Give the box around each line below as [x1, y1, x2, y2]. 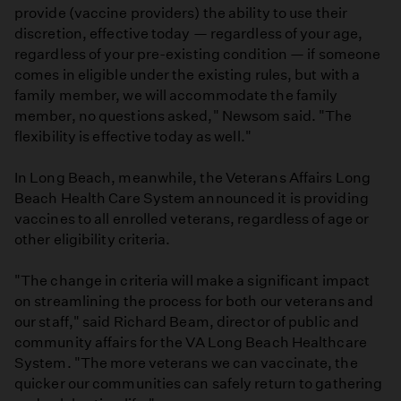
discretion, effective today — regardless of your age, [14, 24, 363, 42]
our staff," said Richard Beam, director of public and [14, 313, 360, 331]
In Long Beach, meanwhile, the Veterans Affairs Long [14, 168, 371, 186]
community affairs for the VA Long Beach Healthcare [14, 334, 367, 352]
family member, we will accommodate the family [14, 86, 338, 104]
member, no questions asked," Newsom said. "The [14, 107, 353, 124]
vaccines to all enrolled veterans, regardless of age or [14, 209, 370, 227]
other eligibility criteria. [14, 230, 171, 248]
